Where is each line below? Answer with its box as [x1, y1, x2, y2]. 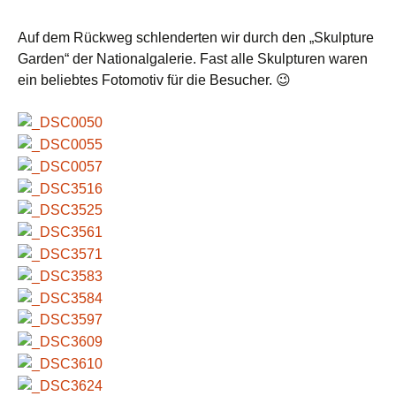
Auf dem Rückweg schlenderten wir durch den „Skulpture [18, 29, 374, 45]
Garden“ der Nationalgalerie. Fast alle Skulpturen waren [18, 50, 368, 66]
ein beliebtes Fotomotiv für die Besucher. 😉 [18, 72, 291, 88]
